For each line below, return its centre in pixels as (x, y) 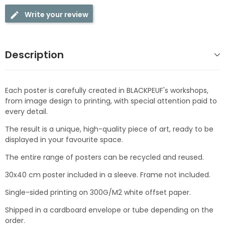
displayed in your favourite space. (64, 139)
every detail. (26, 111)
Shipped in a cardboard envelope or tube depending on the (109, 210)
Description (34, 54)
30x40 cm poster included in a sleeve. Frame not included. (108, 175)
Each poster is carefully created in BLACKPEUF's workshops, (107, 90)
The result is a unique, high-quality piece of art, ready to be (109, 129)
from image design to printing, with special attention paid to (111, 101)
